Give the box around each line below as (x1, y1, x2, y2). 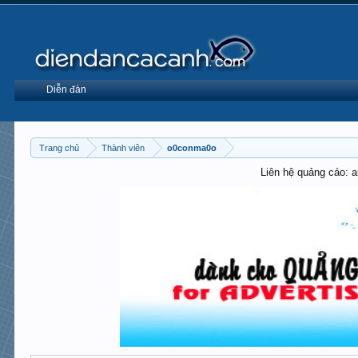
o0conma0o (167, 143, 217, 153)
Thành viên (101, 143, 145, 153)
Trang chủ (39, 143, 80, 153)
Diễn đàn (46, 84, 87, 95)
